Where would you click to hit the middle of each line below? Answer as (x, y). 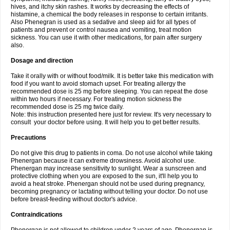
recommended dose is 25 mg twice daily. (67, 107)
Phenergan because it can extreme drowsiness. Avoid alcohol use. (103, 161)
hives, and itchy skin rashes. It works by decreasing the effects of (100, 7)
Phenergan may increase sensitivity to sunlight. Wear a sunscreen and (109, 168)
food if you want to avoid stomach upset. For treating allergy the (98, 84)
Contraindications (37, 215)
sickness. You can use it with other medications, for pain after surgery (106, 37)
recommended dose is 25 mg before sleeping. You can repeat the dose (109, 91)
